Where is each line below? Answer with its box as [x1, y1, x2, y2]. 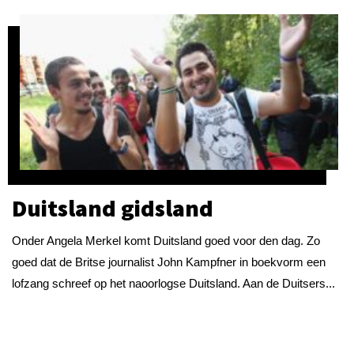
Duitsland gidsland [12, 193, 213, 223]
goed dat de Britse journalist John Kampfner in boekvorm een [12, 254, 326, 269]
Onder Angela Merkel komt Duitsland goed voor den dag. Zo [12, 233, 320, 247]
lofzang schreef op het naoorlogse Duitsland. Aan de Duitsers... [12, 276, 335, 290]
